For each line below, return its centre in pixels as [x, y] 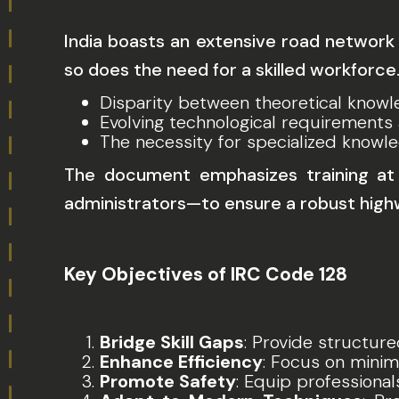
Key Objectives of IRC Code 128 [206, 274]
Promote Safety [168, 381]
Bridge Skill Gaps [172, 342]
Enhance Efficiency [181, 362]
